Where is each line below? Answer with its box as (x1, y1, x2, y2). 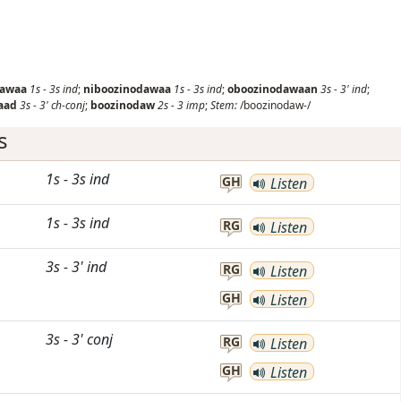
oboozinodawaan (227, 81, 318, 97)
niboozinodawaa (83, 81, 171, 97)
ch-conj (51, 98, 85, 113)
